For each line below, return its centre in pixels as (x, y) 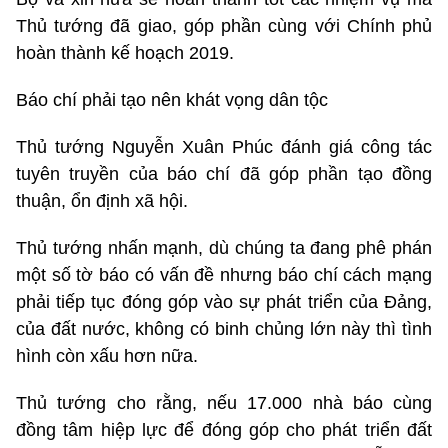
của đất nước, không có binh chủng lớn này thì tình (224, 329)
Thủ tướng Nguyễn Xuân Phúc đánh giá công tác (224, 147)
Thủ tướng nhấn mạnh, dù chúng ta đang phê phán (224, 248)
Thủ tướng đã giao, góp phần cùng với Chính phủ (224, 26)
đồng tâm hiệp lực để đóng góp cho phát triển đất (224, 430)
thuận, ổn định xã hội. (102, 201)
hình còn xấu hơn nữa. (107, 356)
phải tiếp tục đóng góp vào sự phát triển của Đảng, (224, 302)
